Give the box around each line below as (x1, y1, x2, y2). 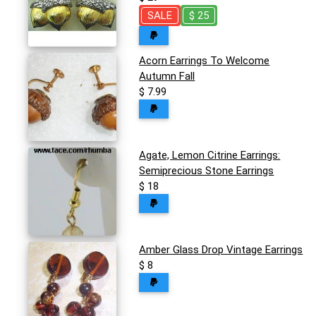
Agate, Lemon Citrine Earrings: (139, 149, 281, 162)
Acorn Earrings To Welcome (139, 54, 270, 68)
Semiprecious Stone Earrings (139, 164, 274, 178)
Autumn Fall (139, 70, 195, 83)
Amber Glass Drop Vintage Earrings (139, 243, 303, 257)
